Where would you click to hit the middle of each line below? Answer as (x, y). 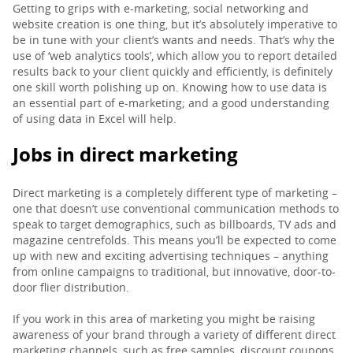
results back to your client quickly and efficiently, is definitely (173, 71)
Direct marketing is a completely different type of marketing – (175, 193)
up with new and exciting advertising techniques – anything (171, 256)
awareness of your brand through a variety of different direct (174, 334)
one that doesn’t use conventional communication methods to (176, 208)
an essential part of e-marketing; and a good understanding (171, 103)
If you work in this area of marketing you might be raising (164, 319)
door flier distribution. (71, 287)
